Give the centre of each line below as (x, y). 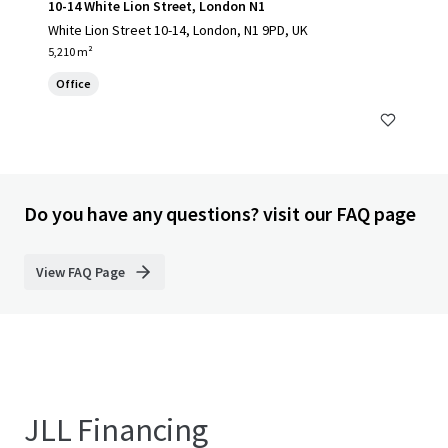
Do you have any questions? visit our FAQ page (220, 213)
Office (73, 83)
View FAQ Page (80, 272)
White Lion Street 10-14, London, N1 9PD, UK (178, 30)
